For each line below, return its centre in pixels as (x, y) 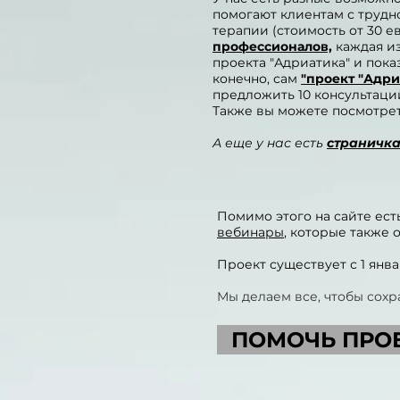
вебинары (250, 232)
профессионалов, (272, 46)
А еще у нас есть (270, 143)
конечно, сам (255, 79)
